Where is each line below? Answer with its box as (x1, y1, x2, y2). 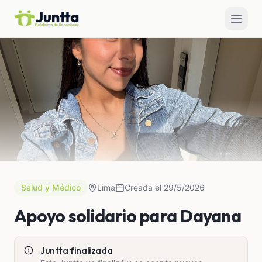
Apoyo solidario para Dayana (14, 205, 241, 227)
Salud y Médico (21, 182, 81, 192)
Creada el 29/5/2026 (125, 182, 205, 192)
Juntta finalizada (40, 244, 113, 256)
